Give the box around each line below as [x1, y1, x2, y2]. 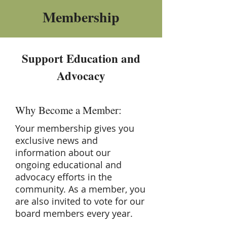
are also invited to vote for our [15, 195, 144, 207]
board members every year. [15, 207, 133, 219]
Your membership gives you [15, 122, 134, 134]
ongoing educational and [15, 159, 122, 171]
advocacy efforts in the [15, 171, 112, 183]
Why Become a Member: [15, 103, 122, 117]
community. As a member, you [15, 183, 145, 195]
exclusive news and [15, 134, 98, 146]
